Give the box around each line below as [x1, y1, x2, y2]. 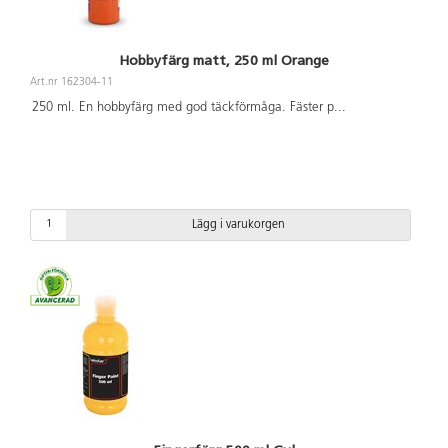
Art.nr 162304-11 [30, 76, 113, 88]
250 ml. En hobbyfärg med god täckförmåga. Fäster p [31, 101, 334, 115]
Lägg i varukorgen [191, 218, 285, 231]
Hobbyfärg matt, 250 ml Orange [119, 51, 329, 69]
